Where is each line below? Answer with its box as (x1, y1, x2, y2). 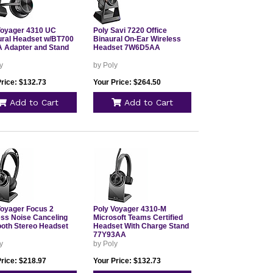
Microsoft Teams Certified (93, 213, 183, 222)
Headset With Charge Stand (93, 222, 189, 230)
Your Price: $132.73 (93, 257, 161, 265)
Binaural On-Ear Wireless (93, 35, 181, 43)
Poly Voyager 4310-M (93, 205, 166, 213)
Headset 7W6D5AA (93, 43, 160, 52)
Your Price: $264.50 (93, 78, 161, 87)
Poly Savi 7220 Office (93, 26, 167, 35)
